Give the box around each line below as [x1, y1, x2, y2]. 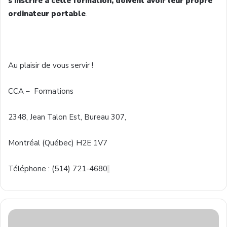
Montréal [8, 137, 40, 148]
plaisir [20, 60, 40, 70]
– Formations [24, 86, 75, 96]
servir [71, 60, 90, 70]
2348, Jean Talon [8, 111, 69, 122]
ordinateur [8, 8, 49, 19]
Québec [45, 137, 71, 148]
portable [49, 8, 86, 19]
